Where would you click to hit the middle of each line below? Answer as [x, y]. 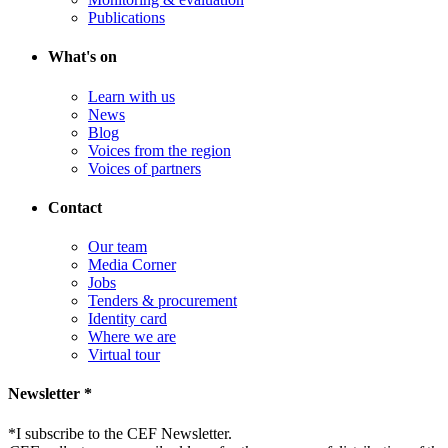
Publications [126, 18]
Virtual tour [124, 355]
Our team [117, 247]
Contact [75, 207]
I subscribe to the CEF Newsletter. [124, 433]
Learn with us [131, 96]
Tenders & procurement [162, 301]
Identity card [127, 319]
